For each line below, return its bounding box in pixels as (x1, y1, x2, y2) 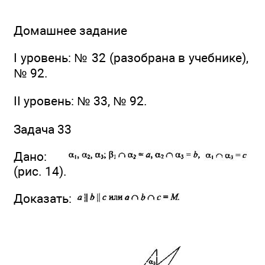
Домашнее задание (14, 22, 127, 38)
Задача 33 (14, 121, 72, 137)
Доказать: (14, 191, 75, 206)
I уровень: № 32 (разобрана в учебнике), (14, 50, 248, 66)
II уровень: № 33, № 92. (14, 93, 147, 109)
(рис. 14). (14, 164, 67, 179)
